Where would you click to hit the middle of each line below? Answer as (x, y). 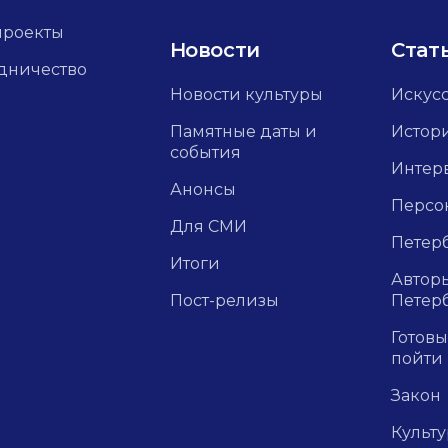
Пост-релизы (224, 300)
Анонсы (202, 189)
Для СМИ (208, 226)
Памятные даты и (243, 131)
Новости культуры (246, 94)
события (205, 152)
